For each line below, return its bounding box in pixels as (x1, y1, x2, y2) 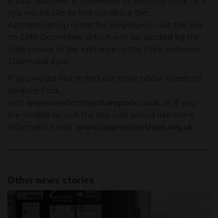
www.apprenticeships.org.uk (76, 121, 193, 132)
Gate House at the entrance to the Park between (7, 43, 200, 54)
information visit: (7, 121, 76, 132)
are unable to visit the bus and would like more (7, 109, 195, 120)
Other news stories (7, 174, 94, 186)
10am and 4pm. (7, 55, 70, 67)
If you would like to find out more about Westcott (7, 73, 202, 84)
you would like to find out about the (7, 7, 147, 18)
